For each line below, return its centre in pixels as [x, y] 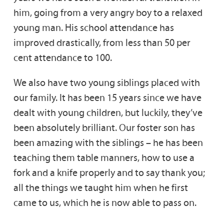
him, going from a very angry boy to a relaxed [108, 13]
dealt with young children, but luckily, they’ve [108, 113]
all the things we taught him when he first [100, 188]
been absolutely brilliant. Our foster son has [104, 128]
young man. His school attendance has [93, 28]
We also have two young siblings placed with [106, 83]
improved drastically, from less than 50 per [102, 43]
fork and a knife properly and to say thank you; [109, 173]
